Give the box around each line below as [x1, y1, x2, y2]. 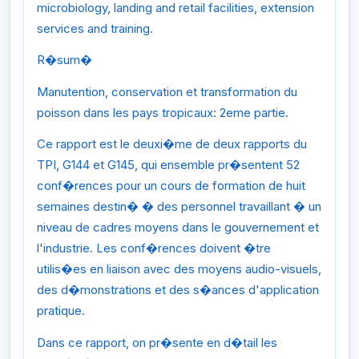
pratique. [37, 303, 85, 319]
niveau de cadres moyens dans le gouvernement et [37, 220, 319, 236]
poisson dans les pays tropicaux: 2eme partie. [37, 104, 288, 120]
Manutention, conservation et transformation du [37, 83, 297, 99]
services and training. [37, 20, 153, 36]
